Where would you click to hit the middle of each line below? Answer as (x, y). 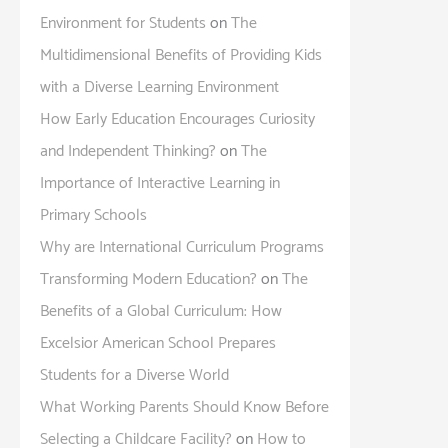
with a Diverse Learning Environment (159, 87)
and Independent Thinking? (128, 151)
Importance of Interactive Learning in (160, 183)
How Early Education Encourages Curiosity (177, 119)
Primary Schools (93, 215)
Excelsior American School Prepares (158, 343)
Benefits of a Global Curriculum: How (161, 311)
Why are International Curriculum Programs (182, 247)
